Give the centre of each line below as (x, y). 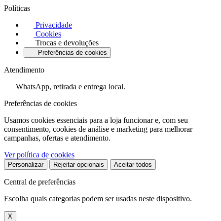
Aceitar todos (133, 164)
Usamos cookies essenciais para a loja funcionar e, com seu (96, 120)
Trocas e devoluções (66, 42)
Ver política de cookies (39, 154)
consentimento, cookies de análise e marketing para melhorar (98, 129)
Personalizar (26, 164)
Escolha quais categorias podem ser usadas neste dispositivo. (98, 198)
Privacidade (53, 25)
